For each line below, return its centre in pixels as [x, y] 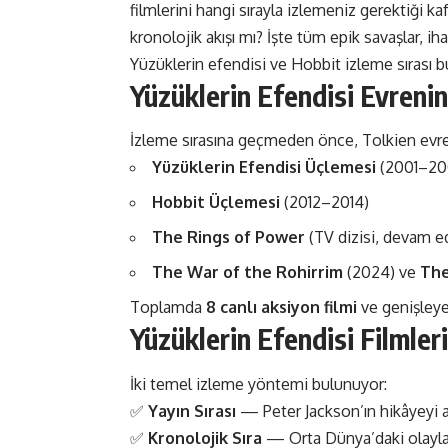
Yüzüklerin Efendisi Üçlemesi [264, 167]
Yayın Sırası [192, 410]
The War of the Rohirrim [247, 272]
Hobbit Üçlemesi [216, 202]
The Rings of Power [228, 237]
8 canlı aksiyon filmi [281, 307]
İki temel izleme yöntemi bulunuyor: [258, 383]
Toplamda [168, 307]
